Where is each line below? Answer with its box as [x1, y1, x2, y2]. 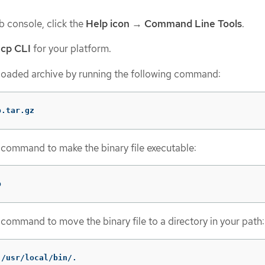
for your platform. [31, 42, 111, 56]
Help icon [86, 17, 130, 30]
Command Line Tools [144, 17, 242, 30]
